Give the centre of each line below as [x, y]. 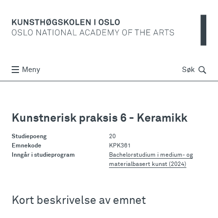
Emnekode [27, 146]
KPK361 [120, 146]
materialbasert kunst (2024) [148, 164]
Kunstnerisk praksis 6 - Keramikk [100, 118]
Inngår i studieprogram [43, 155]
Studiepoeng [29, 137]
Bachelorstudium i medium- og [151, 155]
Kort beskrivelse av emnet [79, 201]
